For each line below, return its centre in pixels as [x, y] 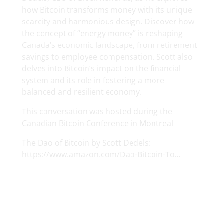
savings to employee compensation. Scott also [107, 57]
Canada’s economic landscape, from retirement [109, 45]
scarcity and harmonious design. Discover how [108, 22]
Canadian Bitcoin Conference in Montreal [97, 123]
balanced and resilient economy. [82, 92]
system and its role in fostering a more [93, 80]
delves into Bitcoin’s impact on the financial [101, 69]
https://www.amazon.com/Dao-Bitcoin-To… [101, 155]
